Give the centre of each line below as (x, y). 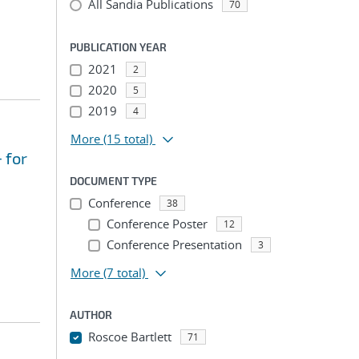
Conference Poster (157, 224)
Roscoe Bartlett (129, 337)
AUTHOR (91, 315)
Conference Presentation (174, 244)
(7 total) (124, 272)
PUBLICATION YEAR (118, 47)
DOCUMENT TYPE (113, 181)
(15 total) (128, 139)
